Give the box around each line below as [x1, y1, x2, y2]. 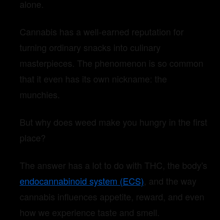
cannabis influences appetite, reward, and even [20, 190, 204, 203]
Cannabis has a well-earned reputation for [20, 25, 184, 38]
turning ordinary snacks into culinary [20, 41, 161, 54]
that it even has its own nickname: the [20, 72, 167, 85]
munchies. [20, 88, 60, 101]
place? [20, 131, 46, 144]
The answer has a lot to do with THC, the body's [20, 159, 207, 172]
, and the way [144, 174, 196, 188]
